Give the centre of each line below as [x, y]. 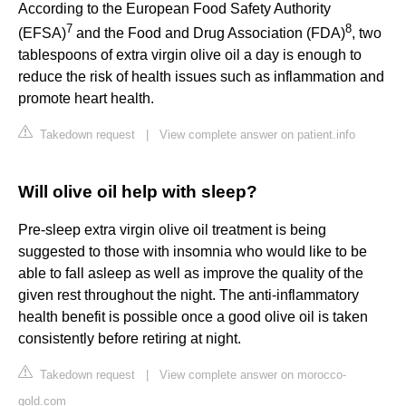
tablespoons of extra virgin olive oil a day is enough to [190, 55]
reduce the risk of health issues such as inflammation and [201, 77]
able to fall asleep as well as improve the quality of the [191, 274]
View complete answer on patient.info [257, 135]
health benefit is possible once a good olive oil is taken [193, 317]
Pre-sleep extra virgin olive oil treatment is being [172, 230]
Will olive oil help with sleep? [138, 192]
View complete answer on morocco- [253, 375]
